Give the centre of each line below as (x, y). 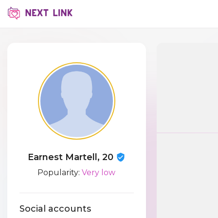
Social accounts (55, 209)
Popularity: (60, 173)
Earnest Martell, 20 (72, 157)
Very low (99, 173)
